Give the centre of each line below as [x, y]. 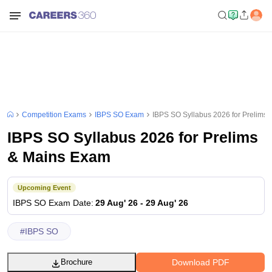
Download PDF [200, 262]
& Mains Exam [59, 157]
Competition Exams [54, 115]
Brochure [76, 262]
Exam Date [70, 202]
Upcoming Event [44, 187]
